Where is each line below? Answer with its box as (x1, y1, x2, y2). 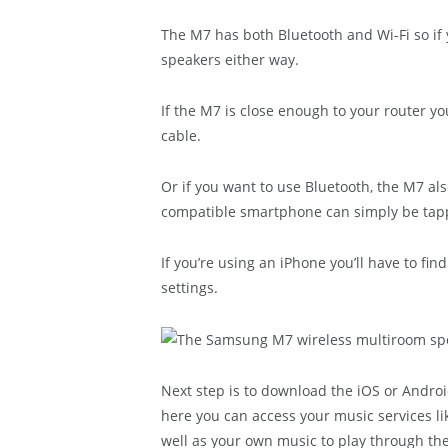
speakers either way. (160, 49, 299, 69)
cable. (160, 125, 201, 145)
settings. (160, 277, 218, 297)
